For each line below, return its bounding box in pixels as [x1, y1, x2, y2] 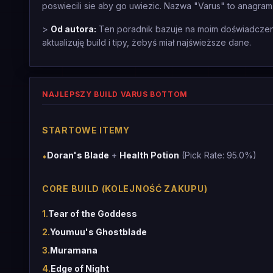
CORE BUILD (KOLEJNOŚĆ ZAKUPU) [42, 183, 208, 194]
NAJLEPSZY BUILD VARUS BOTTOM [42, 90, 188, 99]
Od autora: [51, 24, 96, 34]
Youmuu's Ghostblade [50, 227, 147, 237]
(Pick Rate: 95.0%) [179, 150, 257, 160]
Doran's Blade [47, 150, 109, 160]
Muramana [50, 245, 97, 255]
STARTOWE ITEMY [42, 125, 130, 135]
